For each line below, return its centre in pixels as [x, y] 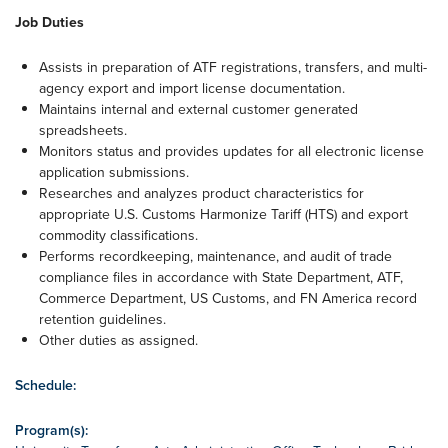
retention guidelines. [102, 319]
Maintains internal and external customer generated [198, 109]
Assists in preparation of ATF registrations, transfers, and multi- [233, 67]
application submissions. [114, 172]
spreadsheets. [83, 130]
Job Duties [49, 22]
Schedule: [45, 385]
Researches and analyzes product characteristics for [201, 193]
